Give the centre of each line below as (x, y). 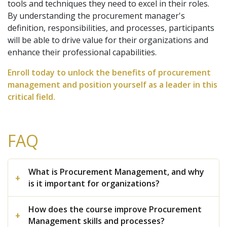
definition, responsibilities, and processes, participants (111, 28)
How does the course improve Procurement (115, 209)
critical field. (31, 97)
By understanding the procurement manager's (96, 16)
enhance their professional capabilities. (82, 52)
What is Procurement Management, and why (116, 172)
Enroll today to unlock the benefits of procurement (109, 72)
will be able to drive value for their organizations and (108, 40)
